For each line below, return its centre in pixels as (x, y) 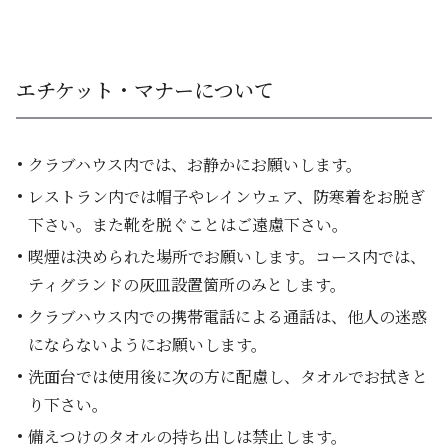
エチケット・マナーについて (145, 89)
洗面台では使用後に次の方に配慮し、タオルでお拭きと (228, 376)
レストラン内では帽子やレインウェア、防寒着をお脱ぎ (226, 196)
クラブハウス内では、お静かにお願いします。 (195, 164)
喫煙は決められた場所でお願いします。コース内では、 (227, 256)
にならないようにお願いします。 (147, 344)
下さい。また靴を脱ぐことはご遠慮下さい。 (188, 224)
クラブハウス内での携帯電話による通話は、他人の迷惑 (227, 316)
